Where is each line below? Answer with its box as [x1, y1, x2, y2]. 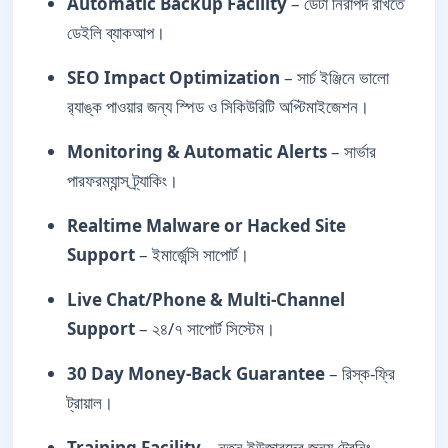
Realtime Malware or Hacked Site [67, 214, 346, 237]
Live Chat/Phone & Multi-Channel [67, 288, 345, 311]
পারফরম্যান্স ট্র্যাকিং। [67, 169, 178, 192]
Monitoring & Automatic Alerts [67, 140, 327, 163]
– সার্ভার [327, 140, 376, 163]
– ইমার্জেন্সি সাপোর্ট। [135, 243, 249, 266]
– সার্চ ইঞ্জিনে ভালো [280, 66, 389, 89]
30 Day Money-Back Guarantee [67, 362, 325, 385]
